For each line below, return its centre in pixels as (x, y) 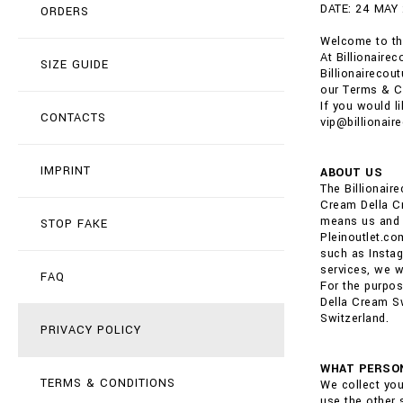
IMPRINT (66, 171)
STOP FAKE (74, 224)
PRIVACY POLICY (91, 330)
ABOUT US (351, 173)
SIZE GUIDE (75, 65)
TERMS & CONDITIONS (108, 383)
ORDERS (65, 12)
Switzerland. (354, 318)
